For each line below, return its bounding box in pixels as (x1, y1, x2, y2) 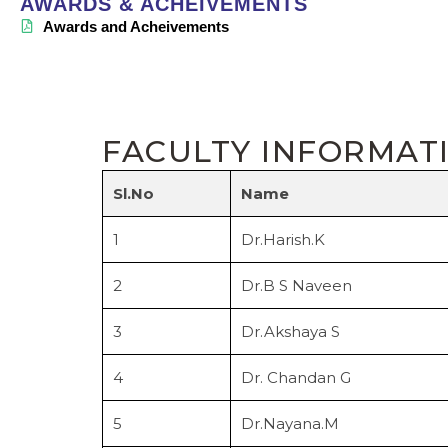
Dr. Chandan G (241, 367, 351, 387)
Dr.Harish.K (241, 229, 325, 249)
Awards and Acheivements (42, 17, 229, 35)
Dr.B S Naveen (241, 275, 352, 295)
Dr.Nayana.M (241, 413, 339, 433)
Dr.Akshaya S (241, 321, 340, 341)
